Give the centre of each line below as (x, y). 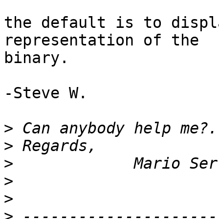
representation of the (106, 40)
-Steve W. (46, 93)
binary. (36, 58)
